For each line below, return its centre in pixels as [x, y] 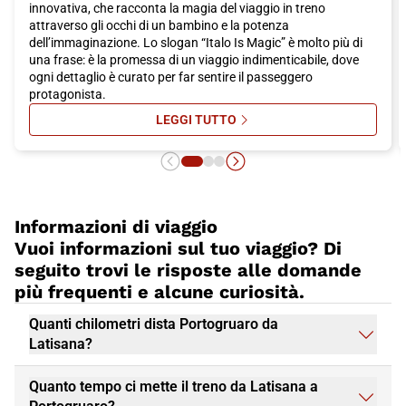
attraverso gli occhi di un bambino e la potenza [159, 26]
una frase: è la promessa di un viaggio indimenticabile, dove [194, 60]
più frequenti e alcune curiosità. [159, 292]
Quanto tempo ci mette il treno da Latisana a [174, 387]
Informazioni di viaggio [116, 227]
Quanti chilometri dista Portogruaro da [154, 324]
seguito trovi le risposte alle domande [188, 271]
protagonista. [68, 95]
